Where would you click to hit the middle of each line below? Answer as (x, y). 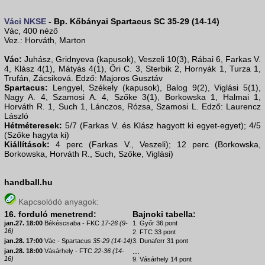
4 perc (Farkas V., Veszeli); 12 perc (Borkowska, (155, 145)
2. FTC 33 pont (154, 232)
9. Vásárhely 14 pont (162, 259)
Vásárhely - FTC (68, 251)
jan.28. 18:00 (23, 251)
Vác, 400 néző (31, 31)
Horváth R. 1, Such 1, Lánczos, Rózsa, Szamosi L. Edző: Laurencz (132, 107)
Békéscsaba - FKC (72, 223)
